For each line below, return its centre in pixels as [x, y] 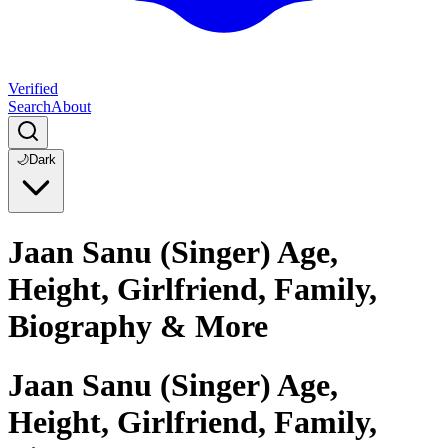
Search [29, 106]
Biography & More [138, 326]
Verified [33, 88]
